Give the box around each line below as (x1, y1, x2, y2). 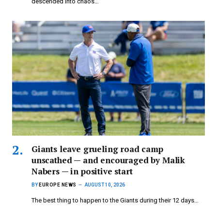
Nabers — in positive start (31, 166, 133, 177)
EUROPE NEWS (39, 182, 77, 188)
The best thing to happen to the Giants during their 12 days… (31, 197, 199, 204)
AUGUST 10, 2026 (84, 182, 125, 188)
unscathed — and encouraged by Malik (31, 155, 186, 166)
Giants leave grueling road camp (31, 143, 163, 155)
